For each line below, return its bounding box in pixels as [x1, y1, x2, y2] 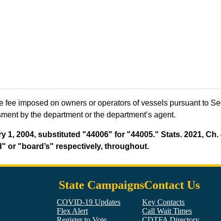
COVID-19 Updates [57, 198, 121, 207]
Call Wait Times [142, 207, 192, 216]
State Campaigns [58, 178, 144, 192]
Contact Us [144, 178, 200, 192]
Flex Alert [57, 207, 88, 216]
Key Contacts [142, 198, 185, 207]
